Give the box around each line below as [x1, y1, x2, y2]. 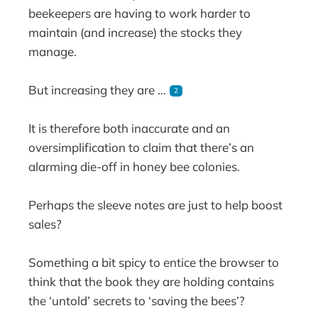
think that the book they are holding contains [28, 274, 275, 290]
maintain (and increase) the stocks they [28, 24, 243, 40]
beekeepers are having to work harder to [28, 5, 251, 21]
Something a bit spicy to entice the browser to [28, 255, 280, 270]
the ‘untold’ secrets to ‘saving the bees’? [28, 293, 246, 309]
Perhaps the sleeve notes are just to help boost [28, 197, 283, 213]
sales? [28, 216, 62, 232]
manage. [28, 43, 77, 59]
